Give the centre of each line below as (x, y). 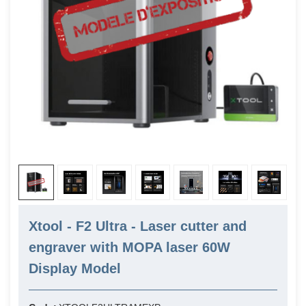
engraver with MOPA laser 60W (129, 248)
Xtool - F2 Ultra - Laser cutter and (138, 226)
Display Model (75, 269)
